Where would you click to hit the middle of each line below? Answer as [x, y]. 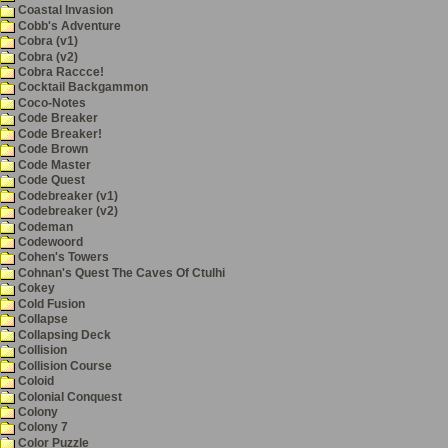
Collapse [41, 319]
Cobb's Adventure [68, 25]
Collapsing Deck [63, 334]
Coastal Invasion [64, 10]
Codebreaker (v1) [66, 195]
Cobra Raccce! [59, 72]
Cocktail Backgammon [81, 87]
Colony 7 [41, 427]
